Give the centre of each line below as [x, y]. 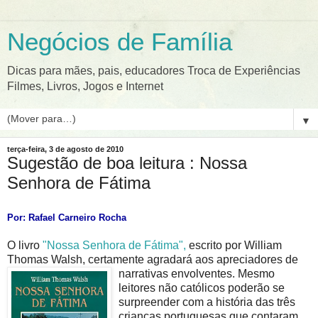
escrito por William [234, 245]
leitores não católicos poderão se [202, 287]
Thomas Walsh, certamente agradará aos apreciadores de [153, 259]
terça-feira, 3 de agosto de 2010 [65, 149]
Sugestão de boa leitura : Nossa [127, 163]
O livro [23, 245]
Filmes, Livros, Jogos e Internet [85, 86]
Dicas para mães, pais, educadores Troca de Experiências [154, 71]
